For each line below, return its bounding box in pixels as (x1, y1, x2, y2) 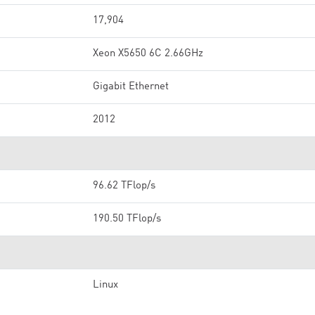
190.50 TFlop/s (93, 214, 161, 224)
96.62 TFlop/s (93, 181, 155, 191)
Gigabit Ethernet (93, 82, 169, 92)
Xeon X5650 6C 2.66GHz (93, 49, 203, 59)
